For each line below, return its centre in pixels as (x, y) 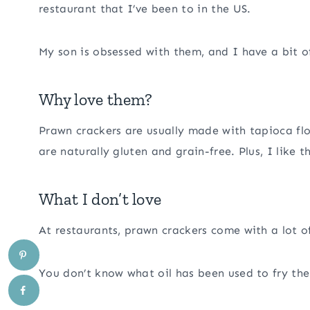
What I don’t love (100, 199)
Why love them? (96, 100)
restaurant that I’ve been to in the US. (145, 9)
